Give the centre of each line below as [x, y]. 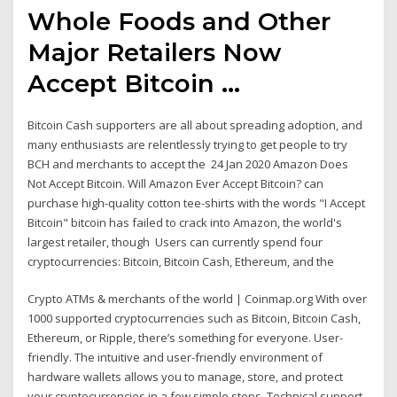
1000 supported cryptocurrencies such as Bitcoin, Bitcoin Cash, [195, 319]
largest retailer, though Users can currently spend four [175, 241]
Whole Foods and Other [179, 21]
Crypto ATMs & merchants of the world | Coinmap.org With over [198, 299]
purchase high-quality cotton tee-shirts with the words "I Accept [197, 202]
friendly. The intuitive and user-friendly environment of [175, 358]
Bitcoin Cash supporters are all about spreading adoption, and [195, 125]
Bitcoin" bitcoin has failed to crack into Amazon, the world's [185, 222]
